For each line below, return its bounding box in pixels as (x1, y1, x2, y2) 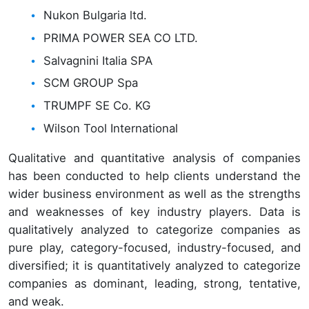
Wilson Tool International (43, 121, 179, 135)
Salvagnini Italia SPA (43, 53, 153, 68)
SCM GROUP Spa (43, 76, 139, 90)
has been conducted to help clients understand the (8, 168, 301, 183)
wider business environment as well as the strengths (8, 186, 301, 201)
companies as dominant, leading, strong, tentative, (8, 276, 301, 290)
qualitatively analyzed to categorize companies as (8, 222, 301, 237)
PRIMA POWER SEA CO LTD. (43, 30, 199, 45)
